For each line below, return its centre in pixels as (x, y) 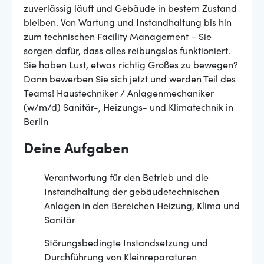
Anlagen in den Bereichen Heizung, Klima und (142, 207)
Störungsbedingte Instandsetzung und (126, 244)
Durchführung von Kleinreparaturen (121, 258)
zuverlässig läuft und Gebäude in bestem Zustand (130, 9)
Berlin (36, 123)
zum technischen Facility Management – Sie (118, 38)
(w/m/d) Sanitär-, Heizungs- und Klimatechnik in (128, 108)
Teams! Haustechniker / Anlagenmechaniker (119, 94)
